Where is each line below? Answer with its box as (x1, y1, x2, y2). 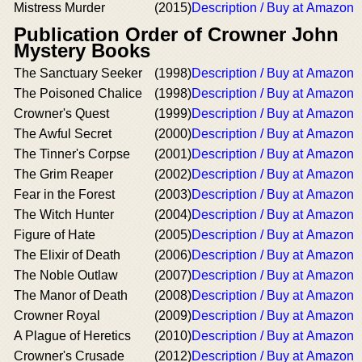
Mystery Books (14, 40, 150, 61)
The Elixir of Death (14, 248, 120, 262)
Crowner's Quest (14, 107, 109, 120)
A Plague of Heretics (14, 329, 131, 343)
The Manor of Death (14, 288, 128, 302)
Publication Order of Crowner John (14, 23, 339, 45)
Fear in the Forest (14, 187, 115, 201)
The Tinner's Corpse (14, 147, 130, 161)
